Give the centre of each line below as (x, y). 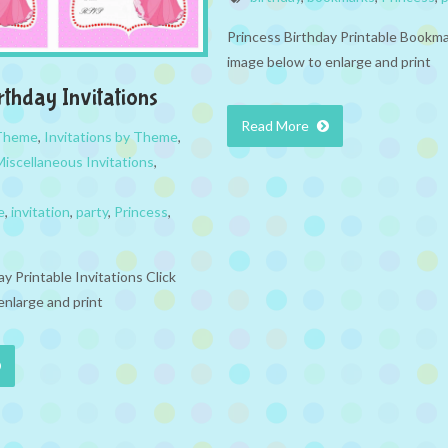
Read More (276, 126)
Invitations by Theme (111, 137)
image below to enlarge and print (329, 62)
